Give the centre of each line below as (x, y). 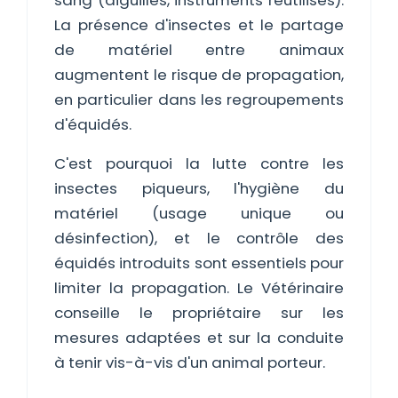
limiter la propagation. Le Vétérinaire (199, 288)
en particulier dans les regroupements (199, 99)
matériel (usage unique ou (199, 213)
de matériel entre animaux (199, 50)
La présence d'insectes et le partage (199, 25)
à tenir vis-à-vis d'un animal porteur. (190, 362)
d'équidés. (93, 124)
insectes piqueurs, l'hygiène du (199, 188)
